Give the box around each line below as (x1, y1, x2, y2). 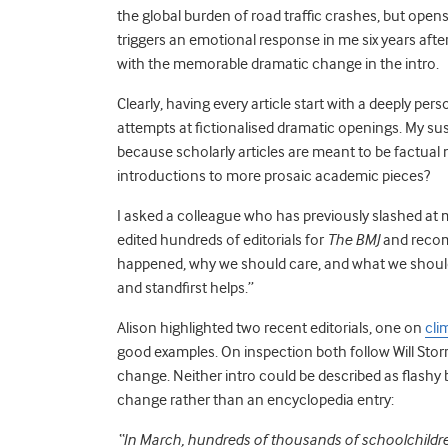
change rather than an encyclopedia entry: (117, 390, 397, 409)
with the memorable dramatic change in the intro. (117, 54, 445, 73)
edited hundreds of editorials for (117, 230, 327, 249)
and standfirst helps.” (117, 278, 254, 297)
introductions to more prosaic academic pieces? (117, 166, 433, 185)
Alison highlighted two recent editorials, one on (117, 318, 425, 337)
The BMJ (327, 230, 380, 249)
